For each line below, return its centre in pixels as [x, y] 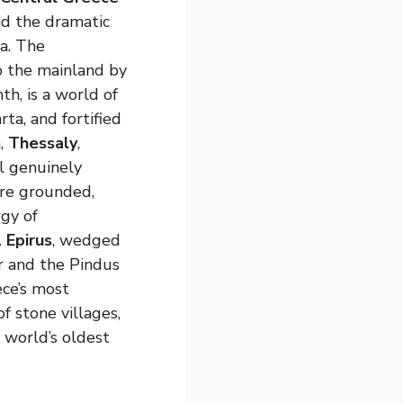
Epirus [29, 241]
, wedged [86, 241]
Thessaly [43, 143]
